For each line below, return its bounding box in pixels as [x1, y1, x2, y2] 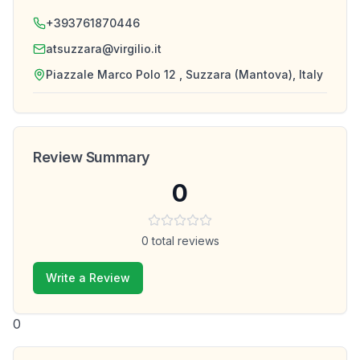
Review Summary [33, 149, 150, 166]
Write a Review [46, 271, 130, 284]
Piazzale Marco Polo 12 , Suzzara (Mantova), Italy [46, 67, 323, 81]
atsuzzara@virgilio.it [46, 42, 162, 55]
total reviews [148, 234, 219, 247]
